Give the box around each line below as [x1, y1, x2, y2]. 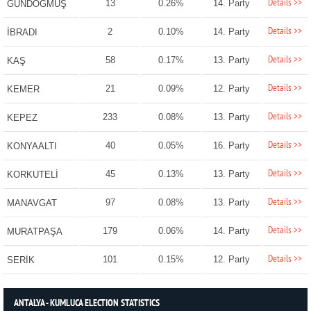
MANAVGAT [6, 198, 57, 209]
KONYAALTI [6, 141, 57, 152]
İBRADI [6, 27, 37, 38]
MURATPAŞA [6, 226, 62, 237]
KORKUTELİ [6, 169, 58, 180]
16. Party [213, 140, 251, 151]
